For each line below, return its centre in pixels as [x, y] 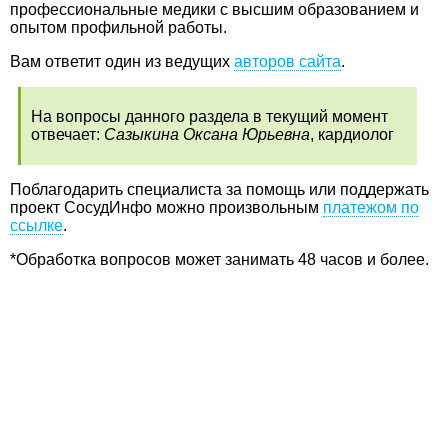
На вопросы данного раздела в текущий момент [209, 116]
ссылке [36, 225]
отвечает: [67, 134]
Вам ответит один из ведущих [122, 61]
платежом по [371, 207]
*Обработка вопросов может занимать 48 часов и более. [219, 259]
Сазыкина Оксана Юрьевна [207, 134]
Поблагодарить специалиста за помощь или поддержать [219, 189]
